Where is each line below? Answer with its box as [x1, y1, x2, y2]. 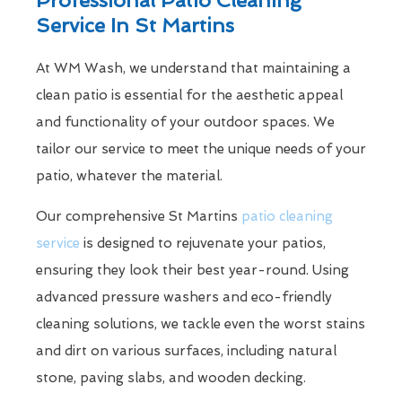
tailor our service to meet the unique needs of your [36, 140, 366, 157]
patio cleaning [241, 207, 333, 224]
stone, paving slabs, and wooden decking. [36, 369, 306, 386]
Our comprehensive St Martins [36, 207, 241, 224]
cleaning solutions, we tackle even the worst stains [36, 315, 365, 332]
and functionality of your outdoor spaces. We [36, 113, 335, 130]
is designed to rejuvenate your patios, [80, 234, 326, 251]
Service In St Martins [36, 13, 234, 37]
